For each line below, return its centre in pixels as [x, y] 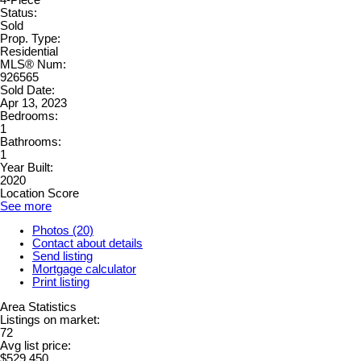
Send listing [62, 257]
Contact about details [87, 244]
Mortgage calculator [84, 270]
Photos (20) [63, 231]
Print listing [61, 282]
